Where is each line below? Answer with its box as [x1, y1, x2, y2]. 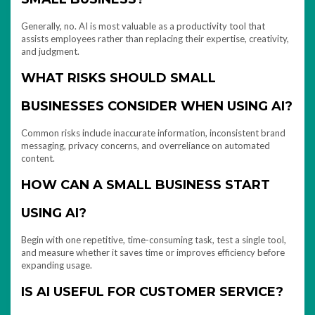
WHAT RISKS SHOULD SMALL [21, 70, 216, 86]
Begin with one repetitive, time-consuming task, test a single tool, [21, 233, 286, 245]
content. [21, 152, 55, 164]
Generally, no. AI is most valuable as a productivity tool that [21, 20, 265, 32]
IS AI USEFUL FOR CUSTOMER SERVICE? [21, 283, 283, 300]
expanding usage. [21, 259, 92, 271]
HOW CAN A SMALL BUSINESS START [21, 176, 270, 193]
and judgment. [21, 45, 79, 57]
